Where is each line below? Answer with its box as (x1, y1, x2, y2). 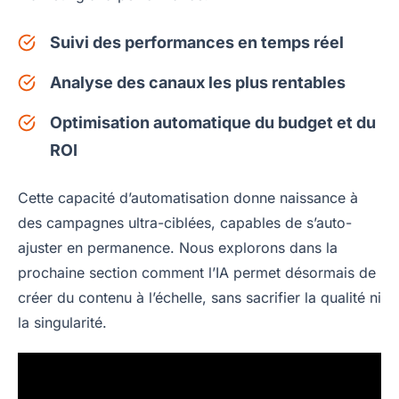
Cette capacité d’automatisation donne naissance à (18, 189, 358, 208)
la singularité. (18, 313, 107, 332)
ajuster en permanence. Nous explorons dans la (18, 239, 338, 257)
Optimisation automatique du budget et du (50, 113, 376, 133)
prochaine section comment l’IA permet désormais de (18, 264, 376, 282)
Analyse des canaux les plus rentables (50, 73, 346, 93)
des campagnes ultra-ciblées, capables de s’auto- (18, 214, 352, 232)
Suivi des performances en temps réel (50, 33, 344, 53)
